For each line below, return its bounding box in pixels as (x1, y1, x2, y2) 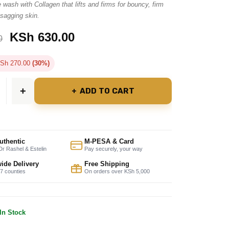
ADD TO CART (79, 86, 134, 96)
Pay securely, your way (84, 146, 143, 152)
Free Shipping (84, 161, 129, 168)
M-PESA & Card (84, 138, 134, 145)
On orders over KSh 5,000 (84, 168, 150, 174)
